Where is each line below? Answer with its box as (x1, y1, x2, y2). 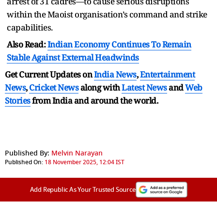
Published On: (5, 157, 43, 167)
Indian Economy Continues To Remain (47, 38, 191, 50)
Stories (5, 94, 31, 106)
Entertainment (139, 68, 195, 80)
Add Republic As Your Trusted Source (30, 185, 136, 194)
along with (80, 81, 120, 93)
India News (93, 68, 137, 80)
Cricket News (29, 81, 78, 93)
